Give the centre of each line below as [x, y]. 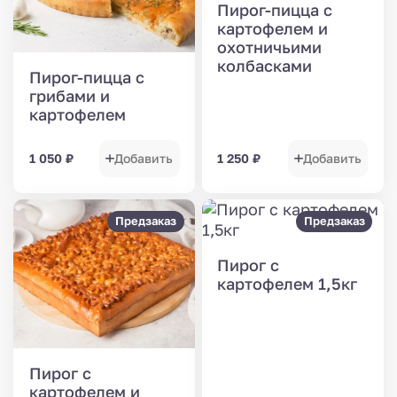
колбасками [265, 66]
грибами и [69, 95]
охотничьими [270, 47]
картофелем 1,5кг [288, 284]
